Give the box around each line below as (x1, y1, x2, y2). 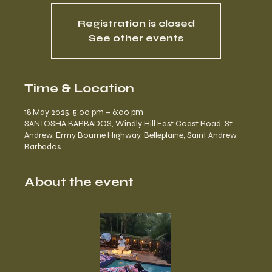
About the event (24, 174, 134, 189)
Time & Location (24, 81, 134, 96)
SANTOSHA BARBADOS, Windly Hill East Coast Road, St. (24, 118, 234, 129)
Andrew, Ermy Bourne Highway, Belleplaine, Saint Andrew (24, 130, 237, 140)
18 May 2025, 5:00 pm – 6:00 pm (24, 107, 143, 117)
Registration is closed (77, 18, 195, 29)
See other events (89, 32, 183, 44)
